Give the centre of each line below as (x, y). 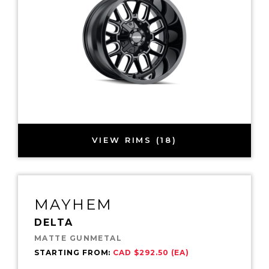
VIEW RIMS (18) (134, 140)
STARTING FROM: (74, 252)
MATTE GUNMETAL (78, 238)
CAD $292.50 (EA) (151, 252)
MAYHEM (74, 204)
